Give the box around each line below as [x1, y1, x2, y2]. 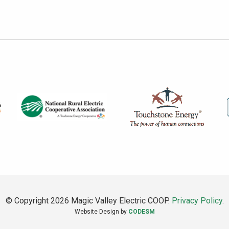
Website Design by [74, 208, 128, 215]
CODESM [128, 208, 155, 215]
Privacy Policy [171, 196, 222, 205]
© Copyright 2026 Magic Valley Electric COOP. [5, 196, 172, 205]
